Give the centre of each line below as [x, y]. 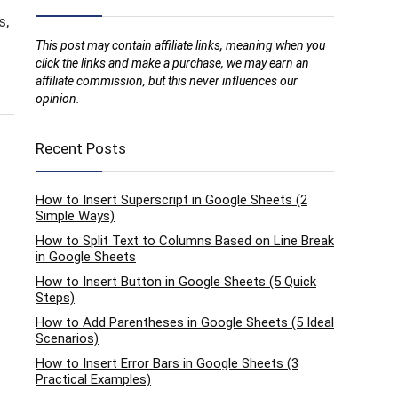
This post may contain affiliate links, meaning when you [180, 45]
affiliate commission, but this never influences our [167, 81]
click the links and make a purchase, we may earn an [172, 63]
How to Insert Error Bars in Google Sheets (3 [167, 363]
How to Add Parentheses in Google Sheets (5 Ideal [185, 322]
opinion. [58, 99]
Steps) [55, 298]
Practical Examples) [93, 379]
